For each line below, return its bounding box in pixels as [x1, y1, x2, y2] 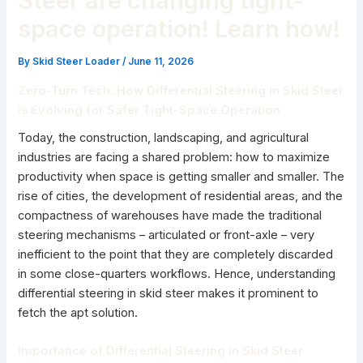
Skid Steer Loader [32, 56, 123, 68]
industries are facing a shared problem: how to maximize [18, 150, 331, 165]
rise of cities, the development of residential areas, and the [18, 189, 344, 204]
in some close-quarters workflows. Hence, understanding [18, 267, 336, 282]
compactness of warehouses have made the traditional [18, 208, 322, 224]
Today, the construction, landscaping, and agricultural [18, 130, 310, 146]
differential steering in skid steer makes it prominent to [18, 286, 319, 301]
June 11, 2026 [128, 56, 194, 68]
